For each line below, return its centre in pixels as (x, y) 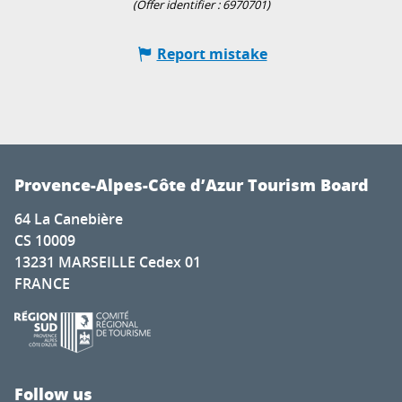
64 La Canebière (69, 219)
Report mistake (212, 54)
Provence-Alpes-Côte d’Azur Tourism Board (192, 185)
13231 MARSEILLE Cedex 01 (108, 262)
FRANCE (42, 284)
